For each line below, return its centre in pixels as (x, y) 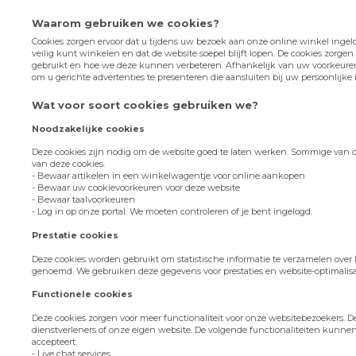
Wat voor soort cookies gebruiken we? (145, 106)
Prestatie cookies (75, 235)
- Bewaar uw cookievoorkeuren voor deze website (136, 188)
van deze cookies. (68, 164)
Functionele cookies (82, 294)
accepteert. (54, 341)
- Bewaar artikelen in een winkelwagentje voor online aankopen (168, 176)
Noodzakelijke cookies (88, 128)
